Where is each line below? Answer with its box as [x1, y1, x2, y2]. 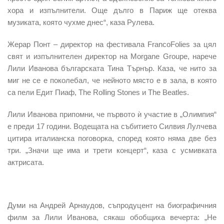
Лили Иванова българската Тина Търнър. [7, 63, 154, 72]
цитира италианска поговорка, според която [7, 133, 164, 142]
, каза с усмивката [146, 145, 217, 154]
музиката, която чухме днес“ [7, 17, 106, 26]
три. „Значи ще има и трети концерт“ [7, 145, 146, 154]
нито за [190, 63, 216, 72]
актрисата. [7, 157, 44, 166]
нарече [192, 51, 216, 60]
